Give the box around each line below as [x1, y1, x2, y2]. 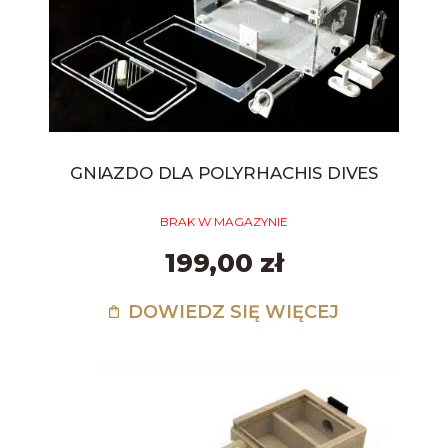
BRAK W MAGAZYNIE [159, 214, 288, 230]
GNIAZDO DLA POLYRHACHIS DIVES [69, 163, 379, 184]
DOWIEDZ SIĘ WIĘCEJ [122, 301, 339, 324]
